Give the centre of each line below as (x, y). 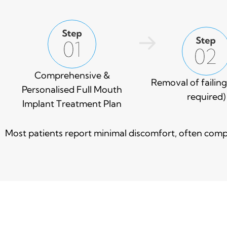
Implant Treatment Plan (72, 103)
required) (206, 96)
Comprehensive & (72, 75)
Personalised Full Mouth (72, 89)
